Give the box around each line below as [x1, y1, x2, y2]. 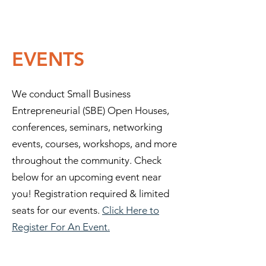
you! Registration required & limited [12, 188, 169, 199]
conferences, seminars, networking [12, 121, 162, 133]
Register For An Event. [12, 221, 110, 233]
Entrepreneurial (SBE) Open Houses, [12, 104, 169, 116]
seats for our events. [12, 204, 102, 216]
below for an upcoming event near [12, 171, 161, 183]
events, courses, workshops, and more [12, 138, 177, 150]
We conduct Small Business [12, 88, 131, 100]
